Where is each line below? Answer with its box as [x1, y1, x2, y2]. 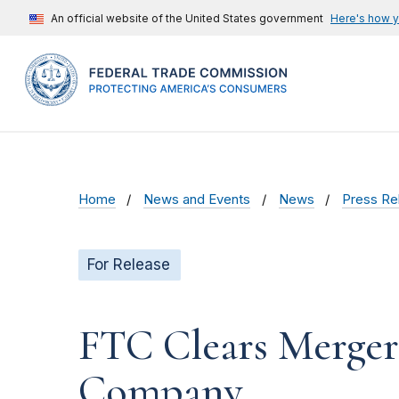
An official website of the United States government [51, 12, 323, 25]
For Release [87, 256, 170, 274]
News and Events [143, 191, 251, 208]
